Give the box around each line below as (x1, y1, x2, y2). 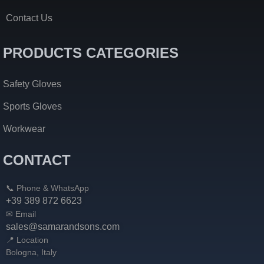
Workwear (3, 124, 45, 134)
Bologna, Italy (6, 247, 57, 258)
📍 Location (6, 235, 48, 245)
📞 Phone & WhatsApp (6, 183, 89, 193)
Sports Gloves (3, 101, 62, 112)
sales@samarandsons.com (6, 222, 120, 232)
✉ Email (6, 209, 36, 219)
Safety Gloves (3, 79, 61, 90)
